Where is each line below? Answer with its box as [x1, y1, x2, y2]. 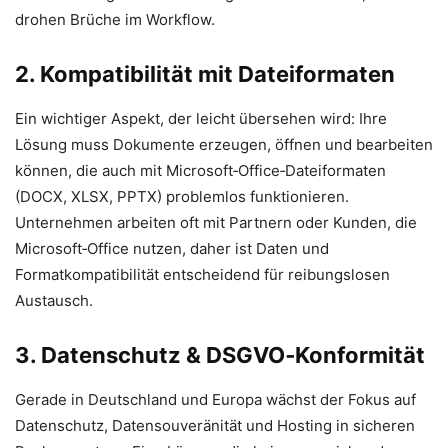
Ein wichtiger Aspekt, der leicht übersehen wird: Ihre [15, 109, 387, 129]
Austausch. [15, 291, 93, 311]
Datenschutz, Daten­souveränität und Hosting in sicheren [15, 416, 415, 436]
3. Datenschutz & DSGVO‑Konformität [15, 342, 425, 369]
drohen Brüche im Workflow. [15, 10, 215, 30]
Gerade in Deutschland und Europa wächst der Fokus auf [15, 390, 416, 410]
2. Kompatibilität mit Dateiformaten [15, 61, 395, 88]
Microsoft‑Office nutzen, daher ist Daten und [15, 239, 329, 259]
